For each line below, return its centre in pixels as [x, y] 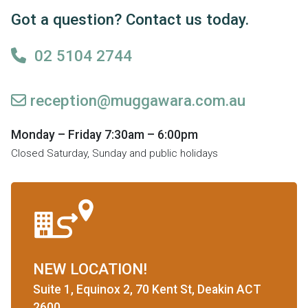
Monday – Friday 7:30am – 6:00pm [104, 134]
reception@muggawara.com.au [136, 100]
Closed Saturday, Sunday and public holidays [114, 153]
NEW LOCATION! [90, 268]
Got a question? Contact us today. [130, 19]
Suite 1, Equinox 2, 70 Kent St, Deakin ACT [147, 289]
